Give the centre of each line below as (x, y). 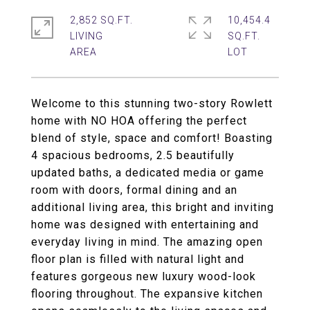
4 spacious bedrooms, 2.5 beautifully (133, 155)
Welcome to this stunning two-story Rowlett (152, 103)
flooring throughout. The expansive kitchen (147, 294)
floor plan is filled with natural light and (138, 259)
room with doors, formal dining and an (134, 190)
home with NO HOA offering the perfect (139, 121)
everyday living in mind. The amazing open (147, 242)
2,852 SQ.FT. (101, 20)
